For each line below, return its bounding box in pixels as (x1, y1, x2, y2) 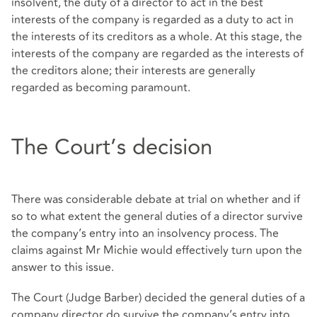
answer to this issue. (11, 259, 114, 277)
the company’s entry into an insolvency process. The (11, 225, 279, 243)
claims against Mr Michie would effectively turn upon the (11, 242, 302, 260)
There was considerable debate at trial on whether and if (11, 191, 300, 209)
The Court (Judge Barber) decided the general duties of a (11, 289, 305, 307)
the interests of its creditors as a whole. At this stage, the (11, 28, 302, 45)
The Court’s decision (11, 130, 212, 165)
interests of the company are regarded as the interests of (11, 45, 304, 62)
